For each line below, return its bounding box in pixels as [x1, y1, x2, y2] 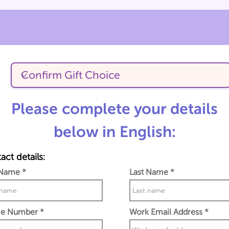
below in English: [53, 123, 176, 140]
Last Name [129, 168, 168, 176]
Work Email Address [129, 208, 202, 216]
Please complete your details [11, 100, 218, 117]
